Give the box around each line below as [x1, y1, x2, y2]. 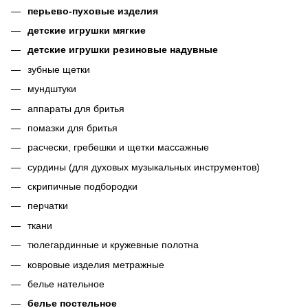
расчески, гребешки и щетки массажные [27, 142, 212, 153]
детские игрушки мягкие [27, 24, 148, 36]
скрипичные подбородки [27, 181, 140, 192]
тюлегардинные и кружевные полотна [27, 239, 201, 251]
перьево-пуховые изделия [27, 5, 161, 16]
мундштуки [27, 83, 79, 95]
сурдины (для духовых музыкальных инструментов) [27, 161, 263, 173]
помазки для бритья [27, 122, 120, 133]
